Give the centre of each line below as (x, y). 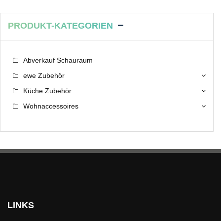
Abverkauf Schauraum (58, 60)
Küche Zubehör (47, 91)
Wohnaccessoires (51, 106)
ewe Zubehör (44, 76)
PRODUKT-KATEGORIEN (60, 26)
